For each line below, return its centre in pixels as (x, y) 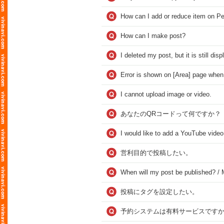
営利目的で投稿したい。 (156, 153)
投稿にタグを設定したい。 (159, 192)
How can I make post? (153, 36)
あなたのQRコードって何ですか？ (171, 114)
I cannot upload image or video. (166, 94)
